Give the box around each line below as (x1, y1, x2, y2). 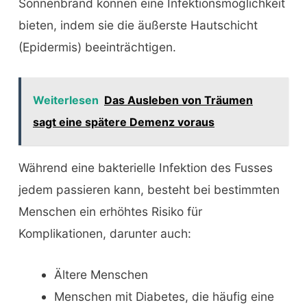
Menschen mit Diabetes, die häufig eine (53, 288, 274, 304)
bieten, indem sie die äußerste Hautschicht (18, 18, 258, 33)
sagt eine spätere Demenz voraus (32, 115, 214, 130)
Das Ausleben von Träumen (103, 93, 253, 108)
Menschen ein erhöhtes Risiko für (18, 204, 202, 219)
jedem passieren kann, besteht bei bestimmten (18, 182, 280, 197)
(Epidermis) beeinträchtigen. (18, 40, 176, 55)
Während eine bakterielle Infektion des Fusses (18, 160, 273, 175)
